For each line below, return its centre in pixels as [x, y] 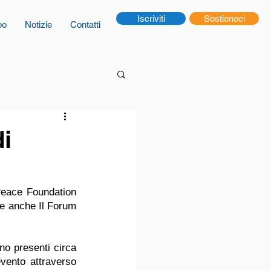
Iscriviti [151, 18]
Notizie [38, 24]
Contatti [85, 24]
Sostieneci [224, 18]
